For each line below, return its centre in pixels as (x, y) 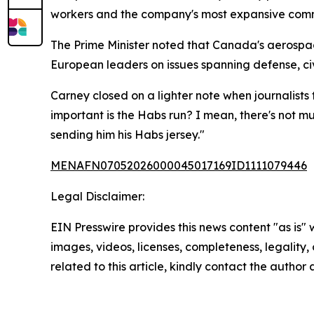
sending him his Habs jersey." (128, 135)
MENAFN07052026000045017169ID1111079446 (179, 165)
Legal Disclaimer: (97, 196)
